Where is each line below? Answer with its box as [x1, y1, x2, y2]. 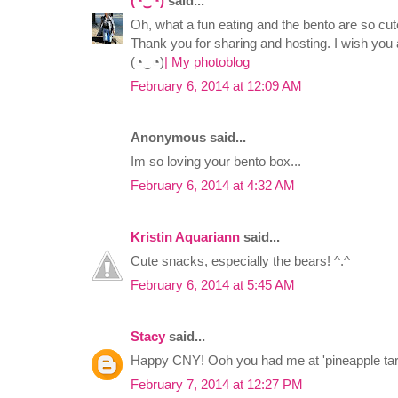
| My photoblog [164, 54, 250, 70]
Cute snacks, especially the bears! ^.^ [131, 253, 350, 269]
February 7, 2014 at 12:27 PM [131, 377, 303, 393]
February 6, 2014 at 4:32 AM [131, 178, 295, 194]
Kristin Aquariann [131, 229, 240, 245]
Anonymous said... [131, 130, 246, 146]
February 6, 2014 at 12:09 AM [131, 78, 302, 94]
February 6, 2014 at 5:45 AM [131, 277, 295, 293]
